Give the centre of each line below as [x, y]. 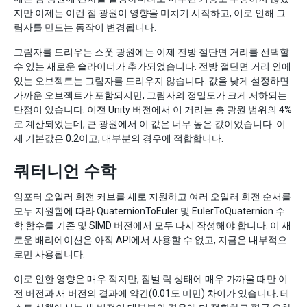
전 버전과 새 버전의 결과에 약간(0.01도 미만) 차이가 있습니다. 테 [152, 293]
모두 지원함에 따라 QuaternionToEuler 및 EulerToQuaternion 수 [149, 211]
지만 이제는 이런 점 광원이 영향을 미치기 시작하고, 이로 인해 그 [150, 13]
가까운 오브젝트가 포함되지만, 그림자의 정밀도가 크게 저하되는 [150, 95]
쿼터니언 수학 [65, 171]
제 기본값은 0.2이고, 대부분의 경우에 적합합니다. [119, 138]
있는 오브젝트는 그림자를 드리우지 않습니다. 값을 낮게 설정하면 [151, 81]
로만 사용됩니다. [49, 254]
